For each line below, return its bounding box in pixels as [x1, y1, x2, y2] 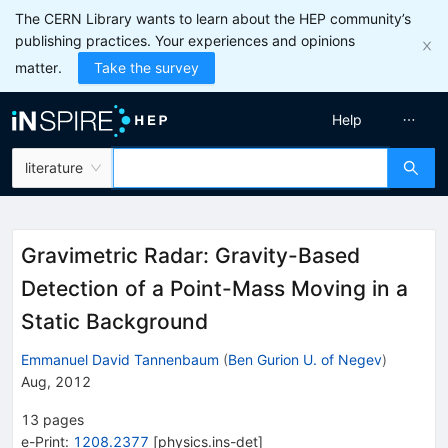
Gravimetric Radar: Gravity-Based [21, 243, 360, 268]
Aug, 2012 [21, 372, 91, 390]
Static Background [21, 309, 208, 334]
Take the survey [94, 59, 199, 76]
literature [25, 159, 83, 176]
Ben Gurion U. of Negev [228, 350, 382, 368]
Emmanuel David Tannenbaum [21, 350, 219, 368]
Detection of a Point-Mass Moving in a [21, 276, 408, 301]
